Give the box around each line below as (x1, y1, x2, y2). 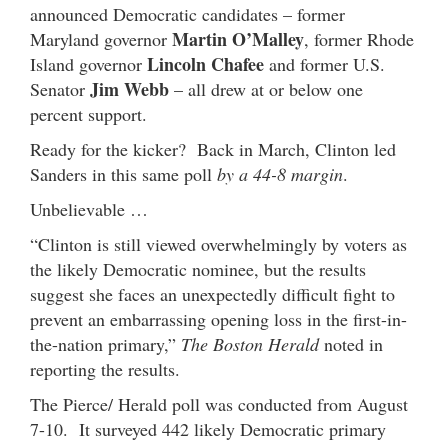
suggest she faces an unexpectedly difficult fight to (30, 281, 395, 306)
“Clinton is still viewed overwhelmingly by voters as (30, 231, 407, 256)
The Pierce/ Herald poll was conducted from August (30, 391, 408, 416)
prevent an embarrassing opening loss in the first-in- (30, 306, 407, 331)
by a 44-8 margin (217, 161, 343, 186)
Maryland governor (30, 26, 172, 51)
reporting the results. (30, 356, 180, 381)
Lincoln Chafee (147, 50, 264, 77)
